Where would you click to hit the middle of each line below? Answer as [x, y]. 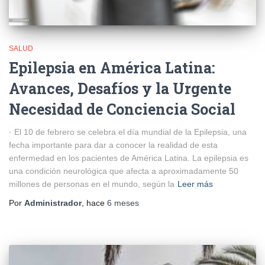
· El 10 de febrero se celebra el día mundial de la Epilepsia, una [128, 132]
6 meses [123, 203]
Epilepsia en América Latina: [112, 67]
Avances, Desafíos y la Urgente [120, 88]
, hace [94, 203]
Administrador [53, 203]
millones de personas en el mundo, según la [92, 184]
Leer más [195, 184]
